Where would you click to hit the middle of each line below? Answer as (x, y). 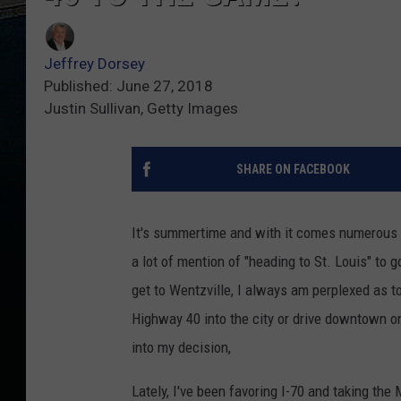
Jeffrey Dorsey (94, 64)
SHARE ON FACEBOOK (293, 170)
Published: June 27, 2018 (128, 86)
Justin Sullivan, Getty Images (141, 109)
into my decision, (181, 348)
